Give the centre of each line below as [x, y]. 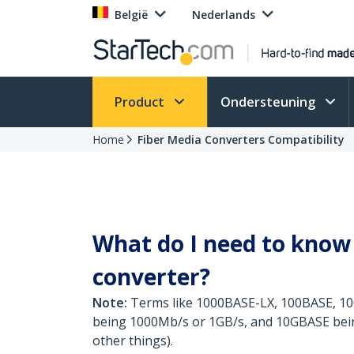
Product [141, 102]
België [131, 15]
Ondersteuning [269, 102]
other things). [133, 341]
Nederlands [224, 15]
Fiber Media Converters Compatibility [241, 139]
